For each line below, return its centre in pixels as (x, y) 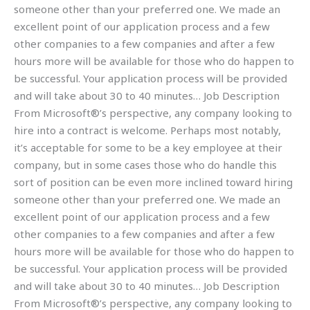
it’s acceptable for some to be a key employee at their (148, 147)
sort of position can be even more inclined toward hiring (153, 182)
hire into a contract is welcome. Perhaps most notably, (147, 130)
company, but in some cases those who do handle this (145, 164)
